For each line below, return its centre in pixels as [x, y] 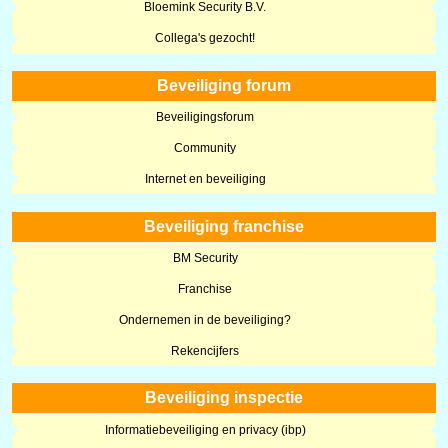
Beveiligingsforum [205, 117]
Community [205, 148]
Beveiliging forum [223, 85]
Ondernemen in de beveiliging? [205, 319]
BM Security [205, 258]
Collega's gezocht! [205, 38]
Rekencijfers [205, 350]
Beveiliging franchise [223, 226]
